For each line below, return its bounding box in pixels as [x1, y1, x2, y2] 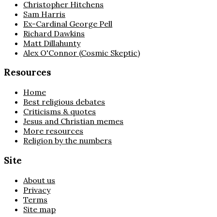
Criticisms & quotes [23, 107, 96, 117]
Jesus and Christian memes [23, 116, 124, 126]
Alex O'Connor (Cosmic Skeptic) [23, 47, 140, 58]
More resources [23, 126, 83, 136]
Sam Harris [23, 9, 65, 19]
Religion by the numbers [23, 136, 112, 146]
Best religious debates [23, 97, 105, 107]
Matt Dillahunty [23, 38, 80, 48]
